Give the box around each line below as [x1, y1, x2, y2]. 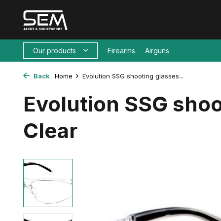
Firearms [108, 46, 135, 55]
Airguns [145, 46, 169, 55]
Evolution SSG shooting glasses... [82, 72, 184, 80]
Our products [33, 46, 76, 55]
